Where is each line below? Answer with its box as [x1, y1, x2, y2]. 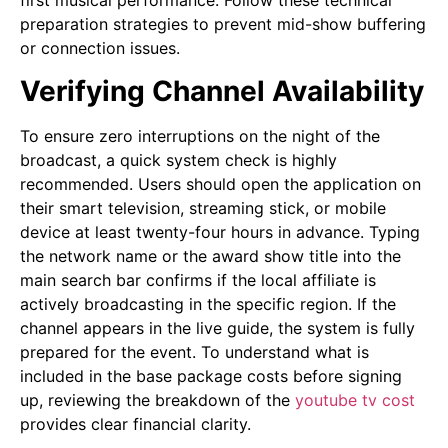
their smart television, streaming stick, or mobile [20, 197, 386, 218]
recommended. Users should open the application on [20, 173, 421, 194]
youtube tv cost [295, 389, 415, 410]
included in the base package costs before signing [20, 365, 402, 386]
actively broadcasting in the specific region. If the [20, 293, 396, 314]
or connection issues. [20, 38, 180, 59]
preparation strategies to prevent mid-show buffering [20, 14, 426, 35]
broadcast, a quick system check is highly [20, 149, 337, 170]
